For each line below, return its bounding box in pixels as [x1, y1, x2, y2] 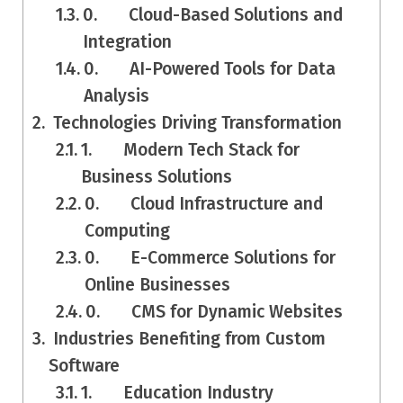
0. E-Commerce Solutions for [85, 247, 336, 269]
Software [48, 355, 120, 377]
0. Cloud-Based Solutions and [83, 4, 344, 26]
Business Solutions [81, 166, 233, 188]
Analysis [84, 85, 150, 107]
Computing [85, 220, 171, 242]
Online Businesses [85, 274, 231, 296]
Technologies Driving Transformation [48, 112, 342, 134]
